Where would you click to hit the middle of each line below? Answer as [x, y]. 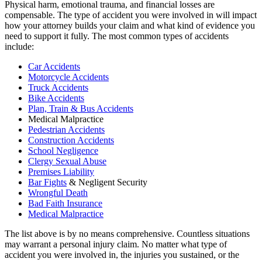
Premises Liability [61, 171]
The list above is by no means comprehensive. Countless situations [127, 233]
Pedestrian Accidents [66, 129]
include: [19, 46]
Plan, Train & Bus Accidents [81, 108]
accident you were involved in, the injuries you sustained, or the [122, 254]
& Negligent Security [107, 182]
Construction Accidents [71, 140]
